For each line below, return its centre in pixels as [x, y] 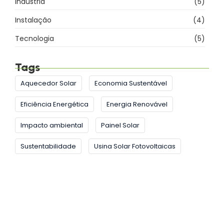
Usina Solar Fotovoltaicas [135, 152]
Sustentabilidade [48, 152]
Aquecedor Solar [48, 89]
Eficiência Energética [54, 110]
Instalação [33, 26]
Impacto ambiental [52, 131]
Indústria [30, 8]
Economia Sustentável [131, 89]
